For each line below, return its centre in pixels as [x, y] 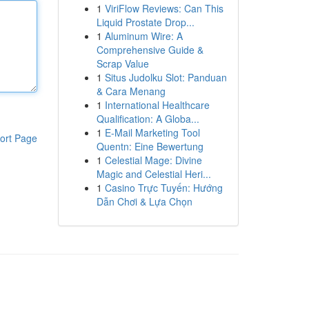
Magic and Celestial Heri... [153, 174]
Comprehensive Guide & [150, 50]
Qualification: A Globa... [148, 119]
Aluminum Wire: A [143, 36]
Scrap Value [122, 63]
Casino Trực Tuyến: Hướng [163, 188]
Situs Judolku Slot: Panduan [166, 77]
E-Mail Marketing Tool [152, 132]
